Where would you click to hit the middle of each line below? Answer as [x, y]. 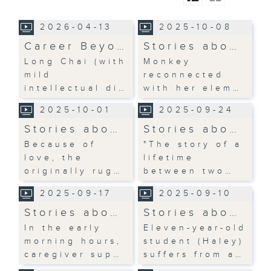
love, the [54, 158]
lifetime [169, 158]
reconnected [184, 75]
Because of [60, 144]
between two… [189, 171]
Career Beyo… [76, 46]
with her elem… [193, 88]
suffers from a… [194, 254]
